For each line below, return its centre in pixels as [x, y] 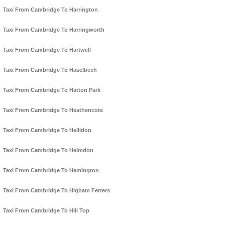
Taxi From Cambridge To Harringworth [54, 30]
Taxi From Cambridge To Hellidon [47, 130]
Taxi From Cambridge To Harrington [50, 10]
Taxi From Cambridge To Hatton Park [52, 90]
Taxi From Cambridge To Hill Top [46, 211]
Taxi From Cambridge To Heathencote [53, 110]
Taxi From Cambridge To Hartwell [47, 50]
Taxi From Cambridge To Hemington [51, 171]
